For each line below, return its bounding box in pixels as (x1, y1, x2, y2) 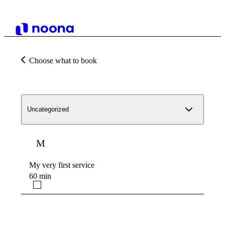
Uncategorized (27, 105, 69, 114)
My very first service (29, 161, 94, 170)
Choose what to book (29, 56, 97, 65)
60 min (29, 172, 51, 181)
